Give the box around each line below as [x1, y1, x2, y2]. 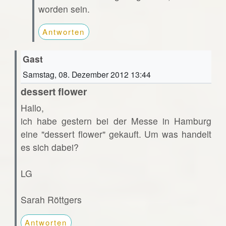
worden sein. [38, 3, 90, 16]
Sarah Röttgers [20, 193, 82, 206]
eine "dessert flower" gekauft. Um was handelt [20, 128, 212, 141]
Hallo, [20, 101, 44, 115]
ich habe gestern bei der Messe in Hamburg [20, 115, 212, 128]
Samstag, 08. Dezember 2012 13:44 [22, 69, 151, 80]
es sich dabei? [20, 141, 79, 154]
